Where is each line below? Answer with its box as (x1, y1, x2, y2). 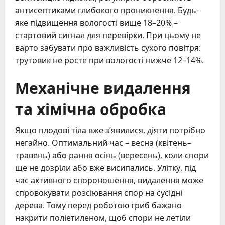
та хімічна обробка (15, 96, 166, 120)
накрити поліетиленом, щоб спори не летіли (15, 212, 191, 223)
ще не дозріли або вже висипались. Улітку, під (15, 162, 196, 173)
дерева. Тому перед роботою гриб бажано (15, 199, 182, 211)
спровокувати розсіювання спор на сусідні (15, 187, 182, 198)
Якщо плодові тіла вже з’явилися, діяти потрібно (15, 124, 205, 136)
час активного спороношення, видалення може (15, 174, 203, 186)
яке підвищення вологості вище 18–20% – (15, 17, 178, 28)
